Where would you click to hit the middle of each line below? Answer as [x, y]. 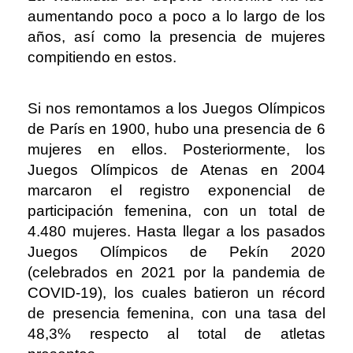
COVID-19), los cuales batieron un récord [176, 292]
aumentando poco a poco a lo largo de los [176, 16]
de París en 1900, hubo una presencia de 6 [176, 128]
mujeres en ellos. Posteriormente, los [176, 149]
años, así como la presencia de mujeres [176, 36]
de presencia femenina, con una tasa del [176, 313]
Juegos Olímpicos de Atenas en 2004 [176, 169]
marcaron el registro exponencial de [176, 190]
